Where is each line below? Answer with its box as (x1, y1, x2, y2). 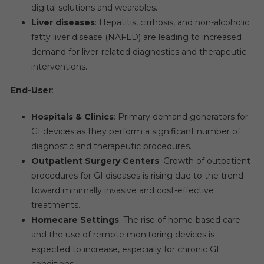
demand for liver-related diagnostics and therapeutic (31, 47, 246, 57)
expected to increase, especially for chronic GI (31, 244, 219, 255)
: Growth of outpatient (159, 156, 250, 166)
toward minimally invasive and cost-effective (31, 185, 214, 196)
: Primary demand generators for (113, 111, 248, 122)
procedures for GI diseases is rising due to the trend (31, 170, 243, 181)
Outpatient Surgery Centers (31, 156, 159, 166)
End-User (10, 85, 52, 95)
